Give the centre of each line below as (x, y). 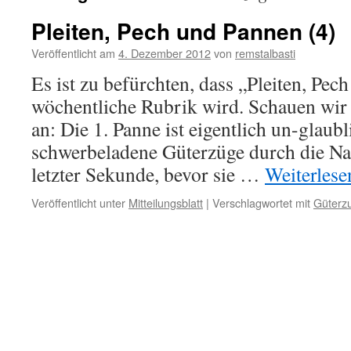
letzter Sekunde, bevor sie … (148, 174)
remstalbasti (265, 53)
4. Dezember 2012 (165, 53)
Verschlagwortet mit (261, 203)
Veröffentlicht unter (78, 203)
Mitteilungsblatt (166, 203)
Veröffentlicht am (73, 53)
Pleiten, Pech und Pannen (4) (183, 31)
